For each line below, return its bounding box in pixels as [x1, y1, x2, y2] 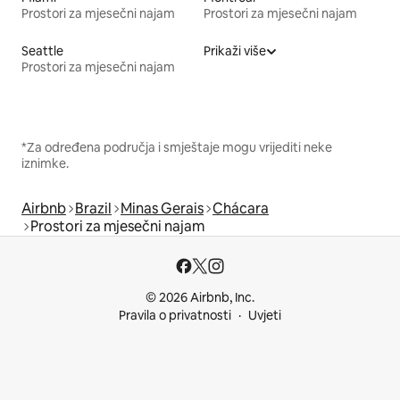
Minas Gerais [121, 198, 204, 218]
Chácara [212, 198, 269, 218]
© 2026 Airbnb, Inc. [146, 289, 254, 305]
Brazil [75, 198, 112, 218]
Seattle [21, 42, 63, 59]
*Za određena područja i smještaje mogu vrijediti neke [21, 138, 332, 155]
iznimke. [21, 154, 69, 171]
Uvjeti [248, 307, 281, 323]
